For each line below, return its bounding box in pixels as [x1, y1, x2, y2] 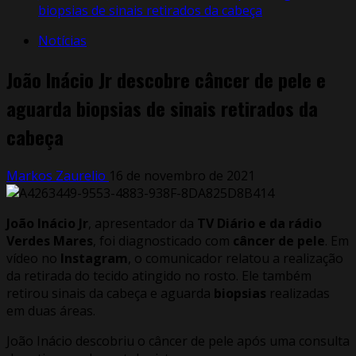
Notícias [38, 32, 87, 49]
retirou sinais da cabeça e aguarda [6, 284, 214, 302]
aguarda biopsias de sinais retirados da [6, 93, 318, 122]
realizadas [266, 284, 330, 302]
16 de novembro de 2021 [109, 166, 255, 184]
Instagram [60, 249, 128, 267]
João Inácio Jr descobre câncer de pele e [6, 64, 326, 94]
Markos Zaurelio [6, 166, 109, 184]
